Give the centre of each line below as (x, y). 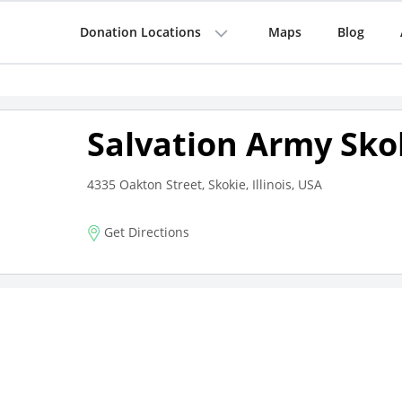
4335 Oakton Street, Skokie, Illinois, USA (204, 184)
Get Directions (144, 232)
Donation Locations (140, 32)
